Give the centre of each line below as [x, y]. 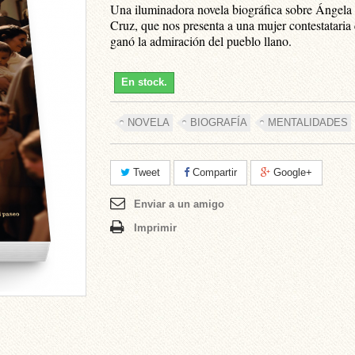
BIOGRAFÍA [219, 122]
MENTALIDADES [308, 122]
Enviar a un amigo [179, 204]
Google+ [291, 172]
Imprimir [155, 228]
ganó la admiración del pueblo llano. [201, 41]
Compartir [213, 172]
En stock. [144, 82]
